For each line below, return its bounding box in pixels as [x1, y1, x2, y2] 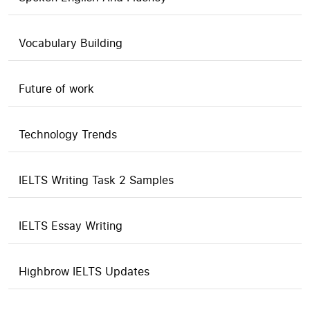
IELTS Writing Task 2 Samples [19, 172, 174, 188]
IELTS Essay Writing [19, 218, 122, 233]
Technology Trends [19, 127, 117, 142]
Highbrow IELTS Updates [19, 264, 149, 279]
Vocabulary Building [19, 35, 122, 51]
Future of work [19, 81, 94, 96]
